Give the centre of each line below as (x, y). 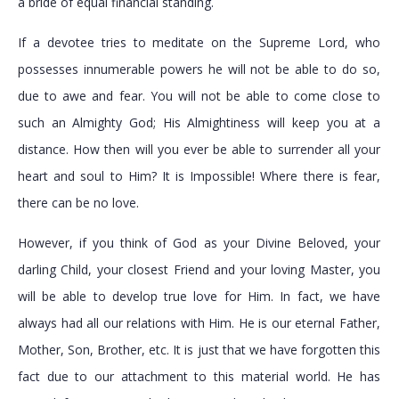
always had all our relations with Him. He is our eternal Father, (199, 323)
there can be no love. (78, 203)
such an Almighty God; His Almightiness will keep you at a (199, 123)
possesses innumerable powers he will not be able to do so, (199, 69)
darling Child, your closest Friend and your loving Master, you (199, 270)
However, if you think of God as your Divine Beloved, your (199, 243)
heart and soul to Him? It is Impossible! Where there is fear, (199, 176)
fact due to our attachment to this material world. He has (199, 377)
